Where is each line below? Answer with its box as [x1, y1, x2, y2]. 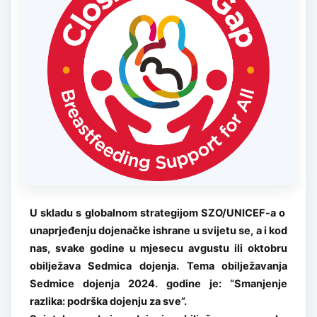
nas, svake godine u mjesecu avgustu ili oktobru [29, 241, 288, 255]
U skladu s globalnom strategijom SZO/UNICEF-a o [29, 206, 288, 219]
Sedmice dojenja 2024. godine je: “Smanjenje [29, 277, 288, 290]
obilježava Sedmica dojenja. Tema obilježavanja [29, 259, 288, 272]
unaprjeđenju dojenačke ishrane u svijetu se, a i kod [29, 224, 288, 237]
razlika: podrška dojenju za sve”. [29, 294, 187, 308]
